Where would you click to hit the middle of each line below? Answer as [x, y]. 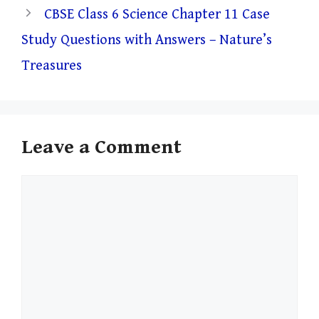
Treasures [52, 66]
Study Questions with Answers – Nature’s [147, 40]
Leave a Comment [101, 147]
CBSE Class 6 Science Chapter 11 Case [157, 14]
